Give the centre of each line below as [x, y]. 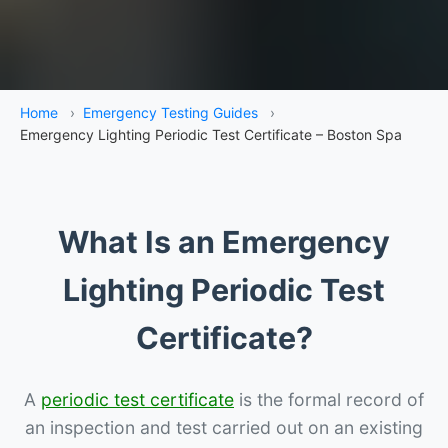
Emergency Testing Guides [170, 112]
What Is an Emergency [224, 241]
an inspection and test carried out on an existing [224, 427]
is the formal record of [329, 399]
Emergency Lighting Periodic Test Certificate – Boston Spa [211, 134]
